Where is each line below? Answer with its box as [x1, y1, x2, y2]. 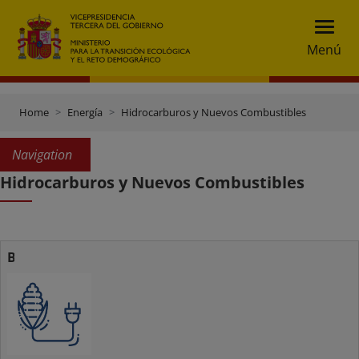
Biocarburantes [7, 248, 107, 266]
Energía [67, 105, 103, 119]
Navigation [12, 146, 72, 163]
